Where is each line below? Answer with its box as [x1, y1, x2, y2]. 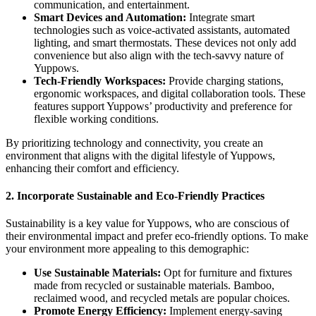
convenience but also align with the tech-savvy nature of [34, 49, 284, 61]
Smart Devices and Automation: [34, 11, 186, 23]
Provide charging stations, [166, 74, 284, 87]
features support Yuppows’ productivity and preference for [34, 99, 292, 112]
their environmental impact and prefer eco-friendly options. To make [6, 230, 308, 243]
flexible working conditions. [34, 112, 159, 125]
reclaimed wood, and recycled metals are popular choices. [34, 292, 290, 305]
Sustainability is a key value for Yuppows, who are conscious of [6, 217, 289, 230]
